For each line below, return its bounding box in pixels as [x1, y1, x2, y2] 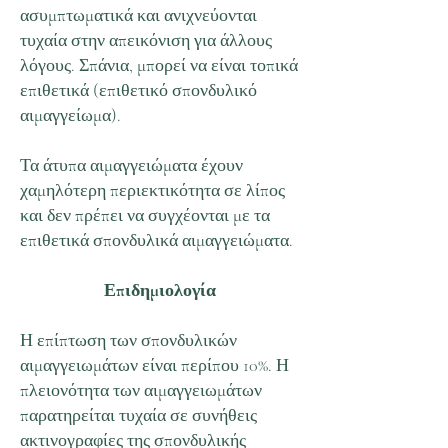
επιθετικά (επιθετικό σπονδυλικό [20, 79, 257, 101]
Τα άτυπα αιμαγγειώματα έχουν [20, 154, 243, 176]
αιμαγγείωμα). [20, 104, 121, 126]
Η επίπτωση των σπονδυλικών [20, 329, 237, 351]
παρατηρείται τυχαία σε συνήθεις [20, 404, 257, 426]
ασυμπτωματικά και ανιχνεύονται [20, 4, 257, 26]
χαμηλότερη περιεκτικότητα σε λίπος [20, 179, 285, 201]
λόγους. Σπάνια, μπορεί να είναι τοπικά [20, 54, 298, 76]
